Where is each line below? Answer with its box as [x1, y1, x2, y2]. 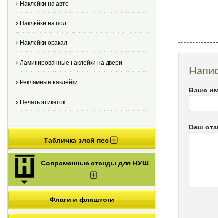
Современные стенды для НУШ [40, 159, 149, 167]
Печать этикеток [20, 98, 65, 106]
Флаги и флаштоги [49, 195, 114, 203]
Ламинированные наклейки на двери [20, 59, 122, 66]
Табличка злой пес [43, 136, 110, 144]
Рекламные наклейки [20, 79, 78, 86]
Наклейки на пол [20, 19, 66, 27]
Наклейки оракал [20, 39, 67, 47]
